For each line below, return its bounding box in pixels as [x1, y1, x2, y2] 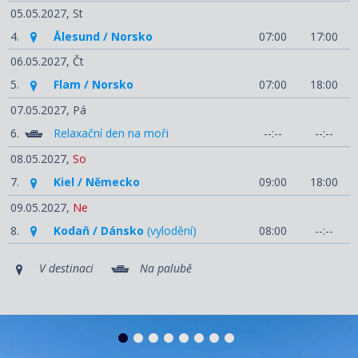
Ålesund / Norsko [54, 28, 153, 44]
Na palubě [137, 261, 192, 276]
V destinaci [36, 261, 93, 276]
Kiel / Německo [54, 173, 140, 189]
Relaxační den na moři [54, 125, 169, 141]
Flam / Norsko [54, 77, 133, 93]
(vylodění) [144, 222, 197, 238]
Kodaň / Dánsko [54, 222, 144, 238]
